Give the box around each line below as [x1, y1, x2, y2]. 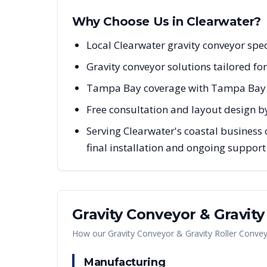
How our [72, 228, 108, 239]
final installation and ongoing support [86, 141, 266, 154]
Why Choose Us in [72, 14, 187, 29]
